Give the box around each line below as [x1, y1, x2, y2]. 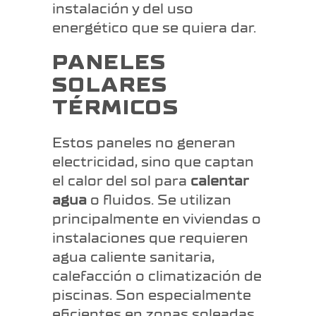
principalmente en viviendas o [52, 212, 261, 227]
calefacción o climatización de [52, 269, 262, 284]
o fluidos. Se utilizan [87, 193, 231, 208]
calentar [190, 174, 248, 189]
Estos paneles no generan [52, 135, 236, 151]
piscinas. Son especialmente [52, 288, 251, 303]
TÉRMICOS [52, 97, 179, 119]
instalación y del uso [52, 1, 193, 17]
